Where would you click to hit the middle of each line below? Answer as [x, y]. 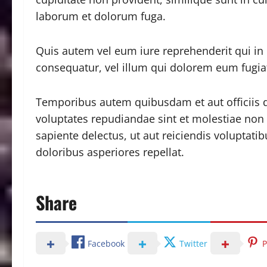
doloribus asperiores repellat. [110, 152]
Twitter [193, 244]
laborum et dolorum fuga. [101, 16]
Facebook [106, 244]
